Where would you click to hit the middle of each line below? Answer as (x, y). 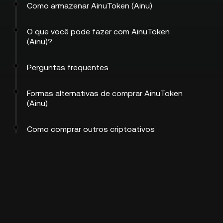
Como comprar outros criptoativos (91, 129)
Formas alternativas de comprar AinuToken (105, 93)
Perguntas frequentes (68, 67)
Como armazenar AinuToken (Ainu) (90, 6)
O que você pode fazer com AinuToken (98, 32)
